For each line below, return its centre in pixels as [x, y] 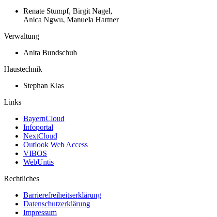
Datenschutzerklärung [57, 203]
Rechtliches [22, 178]
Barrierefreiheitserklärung [62, 195]
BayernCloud [44, 118]
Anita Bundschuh [50, 52]
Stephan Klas [44, 85]
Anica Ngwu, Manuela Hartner [71, 19]
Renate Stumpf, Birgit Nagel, [68, 11]
